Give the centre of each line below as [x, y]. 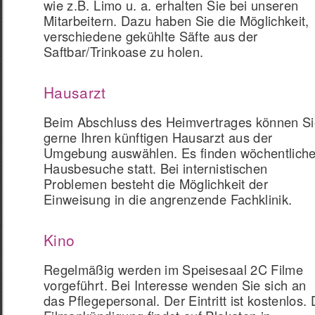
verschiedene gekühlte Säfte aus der [151, 36]
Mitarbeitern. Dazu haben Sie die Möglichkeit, [176, 20]
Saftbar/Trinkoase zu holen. [124, 51]
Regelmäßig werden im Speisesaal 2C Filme [174, 269]
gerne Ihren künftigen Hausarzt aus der [158, 137]
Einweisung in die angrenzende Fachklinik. [168, 199]
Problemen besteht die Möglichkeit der [156, 184]
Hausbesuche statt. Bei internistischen [156, 168]
